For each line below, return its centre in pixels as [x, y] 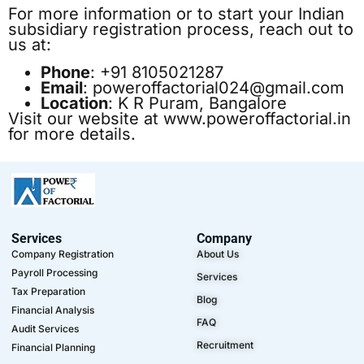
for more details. [72, 134]
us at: [30, 45]
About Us [218, 254]
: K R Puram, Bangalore [197, 103]
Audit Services [45, 329]
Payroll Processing [54, 273]
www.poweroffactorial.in [257, 118]
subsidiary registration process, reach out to [181, 30]
